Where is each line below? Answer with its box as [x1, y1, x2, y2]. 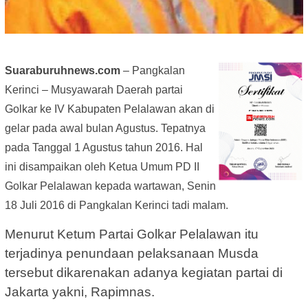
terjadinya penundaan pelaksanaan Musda [5, 246, 258, 261]
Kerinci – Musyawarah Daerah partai [5, 84, 183, 96]
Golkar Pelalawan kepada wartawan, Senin [5, 180, 216, 192]
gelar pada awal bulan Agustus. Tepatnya [5, 122, 206, 135]
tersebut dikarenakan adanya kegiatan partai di [5, 265, 283, 280]
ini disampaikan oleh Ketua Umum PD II [5, 161, 199, 173]
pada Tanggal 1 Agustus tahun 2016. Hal [5, 142, 203, 154]
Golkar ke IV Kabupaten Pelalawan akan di [5, 103, 214, 115]
